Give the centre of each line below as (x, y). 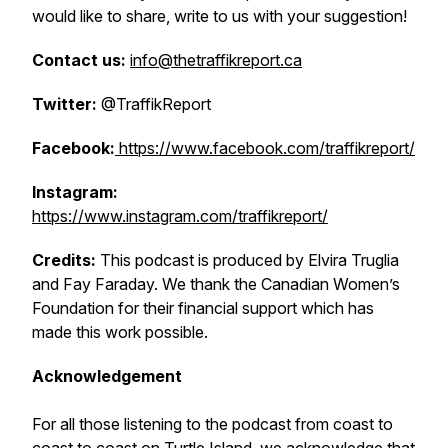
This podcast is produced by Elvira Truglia (247, 260)
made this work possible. (120, 332)
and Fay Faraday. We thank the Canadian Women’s (216, 284)
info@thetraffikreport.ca (216, 60)
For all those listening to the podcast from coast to (212, 424)
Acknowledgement (107, 376)
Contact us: (81, 60)
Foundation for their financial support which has (203, 308)
